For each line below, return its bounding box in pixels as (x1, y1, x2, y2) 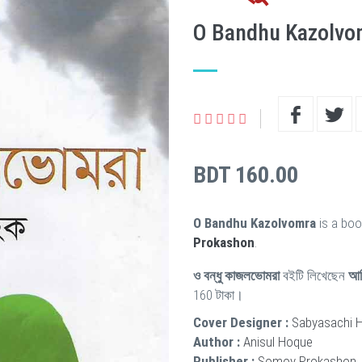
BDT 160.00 (193, 162, 298, 188)
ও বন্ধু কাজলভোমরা (193, 267, 280, 284)
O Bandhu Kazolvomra (193, 215, 316, 231)
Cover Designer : (193, 314, 288, 330)
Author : (193, 334, 240, 350)
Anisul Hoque (243, 334, 313, 350)
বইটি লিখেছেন (280, 267, 348, 284)
